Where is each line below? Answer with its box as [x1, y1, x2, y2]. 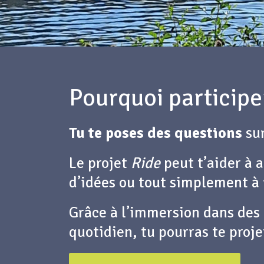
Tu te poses [69, 124, 147, 143]
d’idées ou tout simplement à [69, 173, 263, 193]
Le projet [69, 154, 131, 173]
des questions [147, 124, 242, 143]
